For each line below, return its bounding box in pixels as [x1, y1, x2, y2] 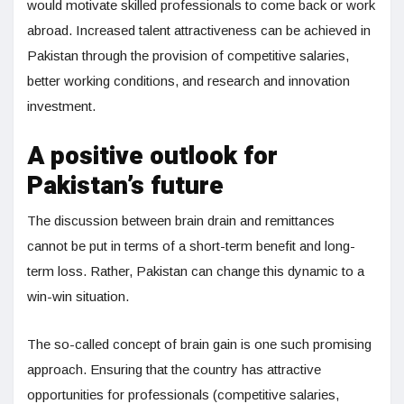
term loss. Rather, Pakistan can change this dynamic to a [27, 263, 364, 280]
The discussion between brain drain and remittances [27, 213, 335, 229]
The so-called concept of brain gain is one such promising [27, 336, 372, 353]
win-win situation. [27, 289, 129, 305]
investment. [27, 98, 96, 115]
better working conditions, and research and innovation [27, 73, 350, 89]
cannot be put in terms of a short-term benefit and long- [27, 238, 355, 254]
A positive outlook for [27, 138, 278, 176]
